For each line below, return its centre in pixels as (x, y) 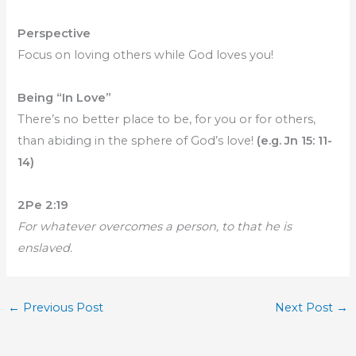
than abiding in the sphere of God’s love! (137, 141)
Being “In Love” (65, 98)
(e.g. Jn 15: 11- (295, 141)
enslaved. (45, 248)
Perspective (54, 34)
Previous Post (61, 307)
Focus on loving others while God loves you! (146, 55)
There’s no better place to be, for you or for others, (167, 120)
